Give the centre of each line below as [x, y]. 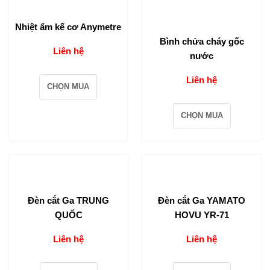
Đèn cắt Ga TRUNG [68, 201]
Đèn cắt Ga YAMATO [202, 201]
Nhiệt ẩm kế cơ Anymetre [68, 27]
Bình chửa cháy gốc [202, 42]
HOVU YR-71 [202, 215]
